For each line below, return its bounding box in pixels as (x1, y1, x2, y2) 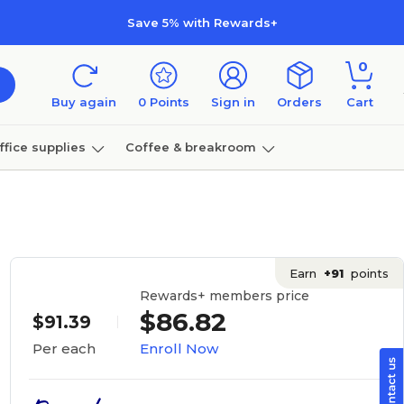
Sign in (211, 95, 255, 109)
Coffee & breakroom (124, 139, 256, 154)
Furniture (5, 184, 64, 199)
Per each (32, 340, 96, 357)
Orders (277, 95, 322, 109)
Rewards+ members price (139, 287, 309, 304)
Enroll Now (139, 339, 218, 357)
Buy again (51, 95, 116, 109)
